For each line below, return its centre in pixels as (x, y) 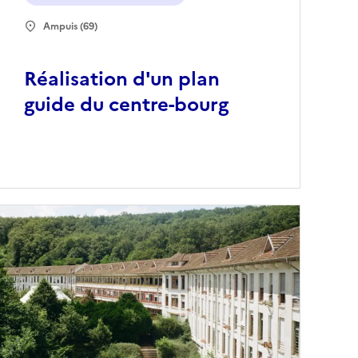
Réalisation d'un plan (122, 80)
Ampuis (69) (71, 27)
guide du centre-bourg (127, 105)
